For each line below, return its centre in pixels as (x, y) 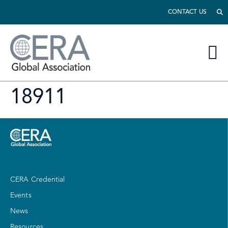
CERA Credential (38, 180)
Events (21, 196)
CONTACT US (187, 12)
